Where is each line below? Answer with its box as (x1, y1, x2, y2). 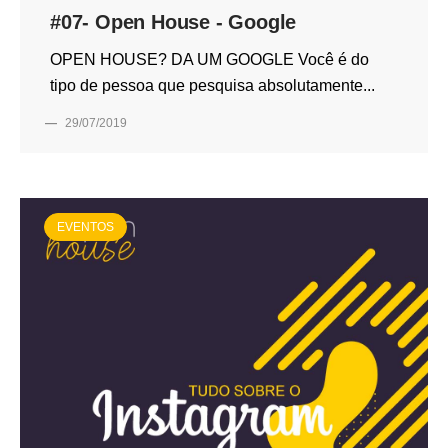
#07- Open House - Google (50, 10, 297, 33)
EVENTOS (57, 219, 114, 234)
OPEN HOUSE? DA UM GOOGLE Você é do (50, 50, 369, 68)
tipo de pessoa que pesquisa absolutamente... (50, 76, 375, 94)
